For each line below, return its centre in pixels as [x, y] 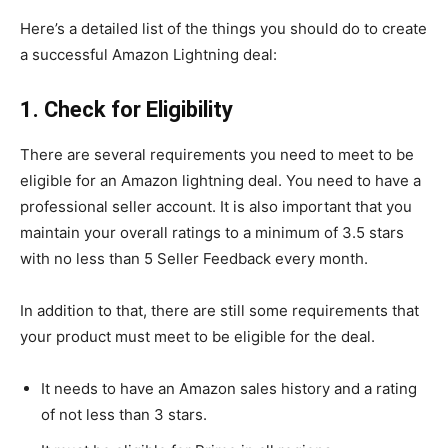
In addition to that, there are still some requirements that [219, 310]
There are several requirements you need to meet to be [217, 154]
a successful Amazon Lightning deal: [148, 54]
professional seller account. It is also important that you [216, 206]
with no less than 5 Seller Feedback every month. [194, 258]
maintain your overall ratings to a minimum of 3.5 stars [212, 232]
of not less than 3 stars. [124, 414]
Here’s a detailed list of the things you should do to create [223, 28]
